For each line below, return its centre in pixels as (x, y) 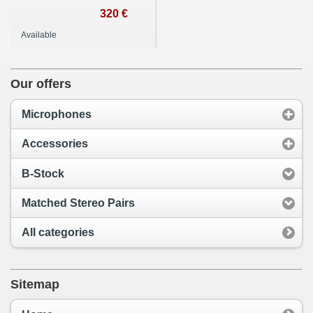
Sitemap (35, 284)
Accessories (55, 144)
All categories (58, 233)
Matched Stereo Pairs (78, 203)
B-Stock (43, 173)
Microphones (57, 114)
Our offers (41, 83)
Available (39, 35)
